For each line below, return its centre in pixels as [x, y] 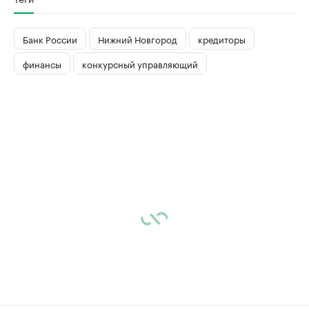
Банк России [50, 38]
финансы [42, 63]
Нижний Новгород [138, 38]
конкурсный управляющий [140, 63]
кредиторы [222, 38]
